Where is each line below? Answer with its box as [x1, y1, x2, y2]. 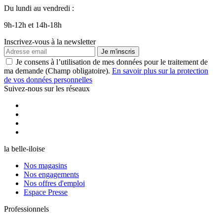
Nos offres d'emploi [24, 179, 85, 187]
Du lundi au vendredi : [4, 3, 74, 12]
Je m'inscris [101, 47, 135, 55]
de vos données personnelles [4, 75, 92, 84]
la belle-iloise [4, 144, 45, 153]
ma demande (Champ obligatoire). [4, 66, 112, 75]
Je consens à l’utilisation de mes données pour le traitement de [16, 57, 208, 66]
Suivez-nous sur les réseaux [4, 84, 90, 93]
